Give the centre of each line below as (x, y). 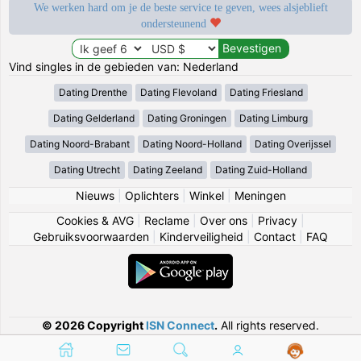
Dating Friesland (266, 92)
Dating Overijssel (293, 143)
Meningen (260, 195)
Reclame (167, 220)
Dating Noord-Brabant (80, 143)
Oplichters (151, 195)
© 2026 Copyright (94, 325)
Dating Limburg (274, 118)
